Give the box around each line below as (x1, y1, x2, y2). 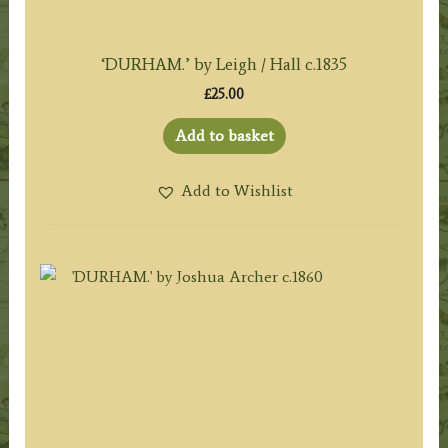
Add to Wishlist (180, 181, 293, 201)
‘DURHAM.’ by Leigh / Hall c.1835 (101, 53, 347, 74)
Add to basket (174, 126, 274, 146)
